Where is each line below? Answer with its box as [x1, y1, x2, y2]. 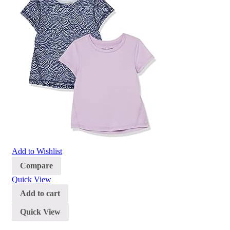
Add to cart [20, 189, 60, 198]
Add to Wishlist [12, 147, 62, 156]
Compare [20, 161, 53, 170]
